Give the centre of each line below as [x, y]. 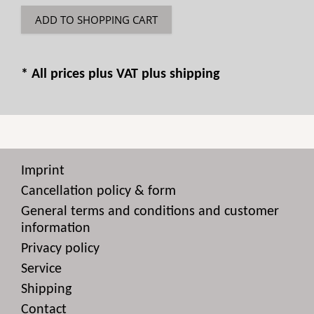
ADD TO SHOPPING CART [96, 20]
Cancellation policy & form [98, 191]
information [56, 228]
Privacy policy [60, 249]
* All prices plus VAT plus [95, 74]
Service [41, 269]
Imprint [43, 171]
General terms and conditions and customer [150, 212]
